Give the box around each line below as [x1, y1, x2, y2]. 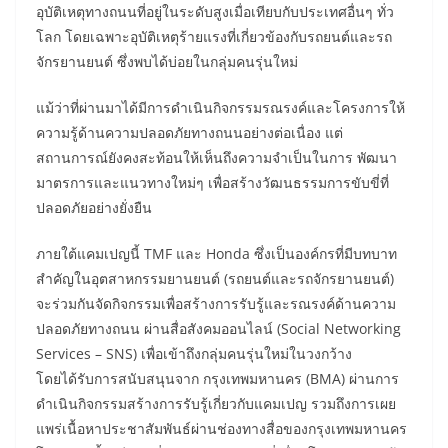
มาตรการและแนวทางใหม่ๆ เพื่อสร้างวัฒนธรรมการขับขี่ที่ [36, 173, 389, 193]
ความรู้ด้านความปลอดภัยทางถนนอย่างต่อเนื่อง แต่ [36, 123, 343, 143]
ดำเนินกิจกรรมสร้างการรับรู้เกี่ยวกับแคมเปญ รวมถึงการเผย [36, 394, 396, 414]
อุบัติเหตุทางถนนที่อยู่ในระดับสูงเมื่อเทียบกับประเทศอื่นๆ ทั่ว [36, 2, 394, 22]
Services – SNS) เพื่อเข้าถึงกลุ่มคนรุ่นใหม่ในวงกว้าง [36, 344, 352, 364]
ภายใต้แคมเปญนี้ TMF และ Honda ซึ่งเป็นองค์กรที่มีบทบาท [36, 244, 397, 264]
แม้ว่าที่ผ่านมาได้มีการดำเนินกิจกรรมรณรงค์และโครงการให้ [36, 98, 405, 118]
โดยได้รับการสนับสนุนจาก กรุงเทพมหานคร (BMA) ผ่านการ [36, 369, 399, 389]
